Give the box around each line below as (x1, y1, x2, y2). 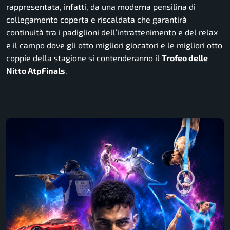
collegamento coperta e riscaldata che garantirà (6, 14, 187, 25)
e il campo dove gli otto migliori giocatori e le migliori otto (6, 40, 222, 50)
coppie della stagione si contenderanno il (6, 53, 162, 63)
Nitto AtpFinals (6, 66, 65, 76)
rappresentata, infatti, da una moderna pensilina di (6, 2, 196, 12)
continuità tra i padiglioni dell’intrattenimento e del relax (6, 27, 218, 37)
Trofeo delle (162, 53, 208, 63)
